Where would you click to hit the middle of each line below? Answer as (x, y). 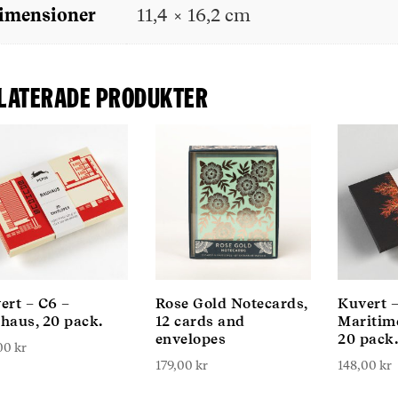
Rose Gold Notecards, (231, 304)
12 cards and (200, 322)
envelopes (190, 339)
